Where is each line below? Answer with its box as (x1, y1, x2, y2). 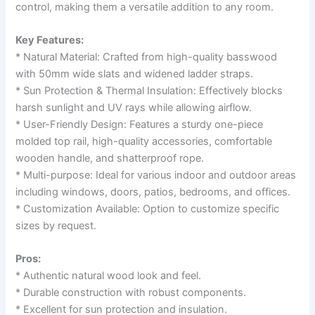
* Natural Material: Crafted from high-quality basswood (15, 50, 278, 63)
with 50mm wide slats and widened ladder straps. (15, 67, 254, 80)
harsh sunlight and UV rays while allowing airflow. (15, 101, 252, 114)
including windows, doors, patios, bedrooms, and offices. (15, 185, 291, 198)
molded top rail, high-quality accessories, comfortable (15, 134, 273, 148)
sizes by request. (15, 219, 97, 232)
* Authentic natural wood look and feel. (15, 269, 202, 283)
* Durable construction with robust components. (15, 286, 247, 300)
